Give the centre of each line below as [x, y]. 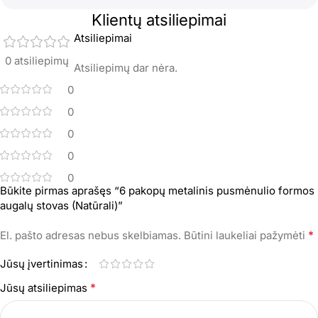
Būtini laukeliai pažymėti [246, 235]
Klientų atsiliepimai [159, 20]
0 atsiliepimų [37, 60]
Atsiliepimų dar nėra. [126, 67]
